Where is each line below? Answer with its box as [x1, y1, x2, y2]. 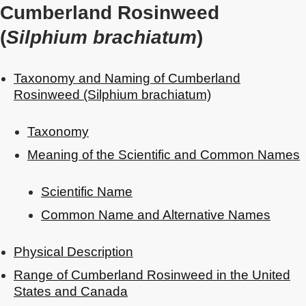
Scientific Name [41, 184, 133, 199]
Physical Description [14, 245, 133, 259]
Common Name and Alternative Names [41, 208, 270, 222]
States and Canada [14, 284, 128, 298]
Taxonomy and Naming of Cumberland [14, 71, 240, 85]
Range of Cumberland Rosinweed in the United [14, 268, 290, 282]
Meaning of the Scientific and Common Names [27, 148, 300, 162]
